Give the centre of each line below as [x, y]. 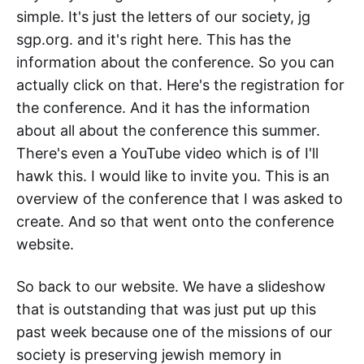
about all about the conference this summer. [168, 131]
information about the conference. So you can [175, 63]
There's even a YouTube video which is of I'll [167, 154]
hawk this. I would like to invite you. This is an [173, 176]
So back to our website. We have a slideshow [171, 287]
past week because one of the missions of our [174, 332]
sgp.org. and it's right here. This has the [154, 40]
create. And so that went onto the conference [175, 222]
